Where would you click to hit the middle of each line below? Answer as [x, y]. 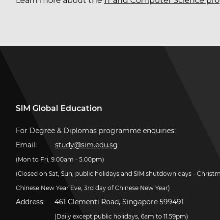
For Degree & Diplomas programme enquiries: [96, 131]
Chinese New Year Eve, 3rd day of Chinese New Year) [93, 188]
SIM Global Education [59, 108]
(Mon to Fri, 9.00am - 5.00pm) [60, 159]
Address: [31, 202]
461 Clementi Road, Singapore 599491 [119, 202]
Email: [27, 145]
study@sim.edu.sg [86, 145]
